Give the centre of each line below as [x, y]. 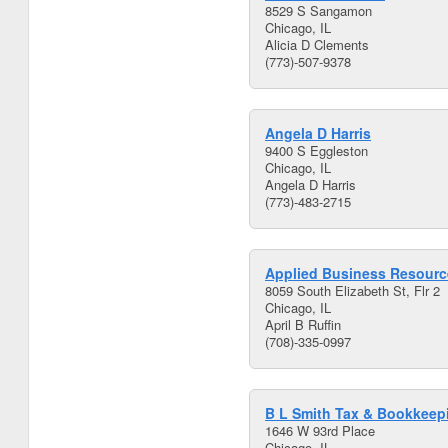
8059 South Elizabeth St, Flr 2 [352, 290]
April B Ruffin [303, 324]
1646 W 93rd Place [320, 430]
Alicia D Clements [317, 44]
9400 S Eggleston [316, 150]
